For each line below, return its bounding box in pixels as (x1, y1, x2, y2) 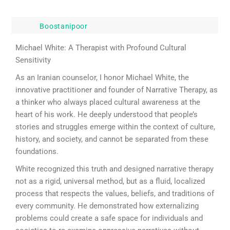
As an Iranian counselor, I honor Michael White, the (15, 73, 189, 83)
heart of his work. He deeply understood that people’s (15, 110, 198, 120)
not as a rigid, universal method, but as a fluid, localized (15, 177, 205, 186)
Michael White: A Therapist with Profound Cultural (15, 43, 187, 53)
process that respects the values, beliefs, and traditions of (15, 189, 215, 199)
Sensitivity (15, 55, 51, 65)
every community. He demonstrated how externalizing (15, 201, 199, 211)
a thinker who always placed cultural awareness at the (15, 98, 201, 107)
